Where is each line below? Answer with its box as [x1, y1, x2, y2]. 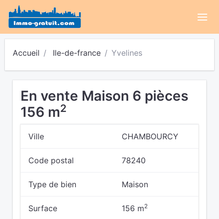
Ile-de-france [53, 48, 101, 58]
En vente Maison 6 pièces [21, 88, 188, 104]
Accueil [13, 48, 40, 58]
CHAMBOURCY [122, 131, 178, 141]
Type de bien [28, 179, 76, 189]
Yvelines [111, 48, 142, 58]
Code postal [28, 155, 74, 165]
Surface [28, 203, 57, 213]
